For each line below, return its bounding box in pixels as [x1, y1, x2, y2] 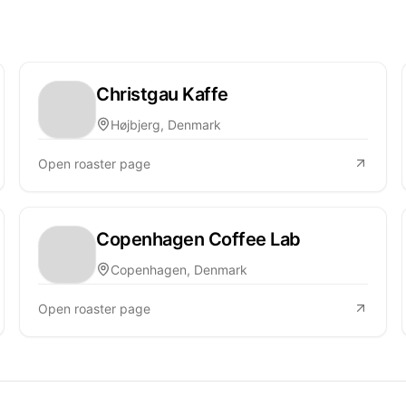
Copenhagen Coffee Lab [96, 227, 301, 250]
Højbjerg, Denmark [111, 116, 222, 132]
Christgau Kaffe [96, 82, 228, 105]
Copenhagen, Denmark [111, 261, 248, 277]
